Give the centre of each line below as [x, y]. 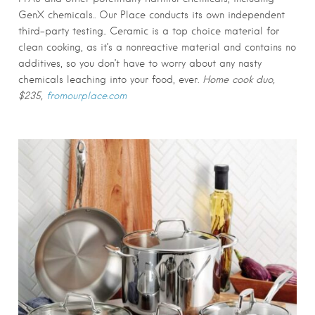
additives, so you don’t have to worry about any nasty [140, 64]
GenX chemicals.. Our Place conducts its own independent [152, 15]
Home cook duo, [239, 80]
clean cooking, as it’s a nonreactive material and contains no [157, 47]
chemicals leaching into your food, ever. [110, 80]
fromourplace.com [86, 96]
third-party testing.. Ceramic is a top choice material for [149, 31]
